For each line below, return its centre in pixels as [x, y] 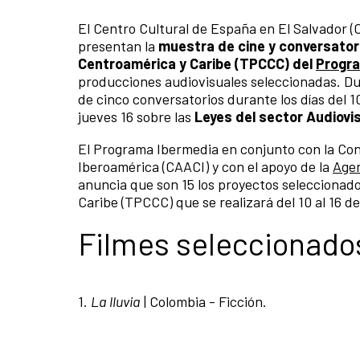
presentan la [118, 46]
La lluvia [116, 302]
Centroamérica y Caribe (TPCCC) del [197, 64]
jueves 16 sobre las [136, 117]
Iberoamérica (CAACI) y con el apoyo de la [205, 167]
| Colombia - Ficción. [204, 302]
